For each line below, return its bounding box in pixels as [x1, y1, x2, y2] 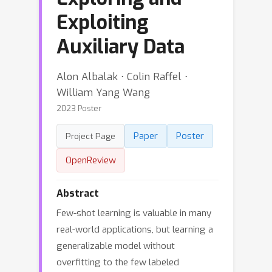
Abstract [56, 187, 99, 200]
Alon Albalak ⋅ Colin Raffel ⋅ [56, 70, 188, 83]
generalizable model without [56, 240, 175, 252]
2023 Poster [56, 103, 101, 114]
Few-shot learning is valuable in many [56, 207, 211, 219]
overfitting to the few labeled [56, 256, 179, 268]
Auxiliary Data [56, 34, 185, 59]
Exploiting [56, 10, 148, 35]
